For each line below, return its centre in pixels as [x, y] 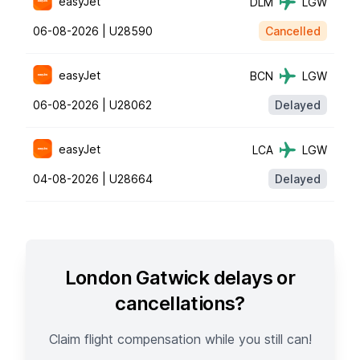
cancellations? [180, 303]
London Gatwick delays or [180, 277]
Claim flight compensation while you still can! [180, 339]
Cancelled [293, 31]
